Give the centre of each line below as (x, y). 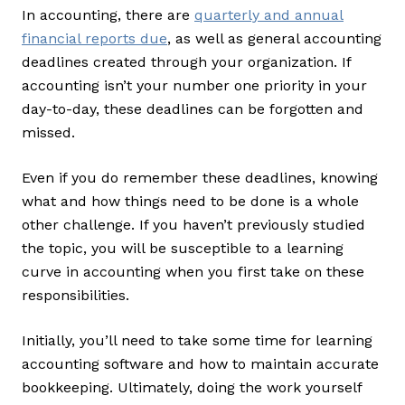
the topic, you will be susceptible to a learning (183, 249)
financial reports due (94, 39)
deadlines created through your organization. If (186, 62)
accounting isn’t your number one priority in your (194, 86)
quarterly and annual (269, 15)
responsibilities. (78, 296)
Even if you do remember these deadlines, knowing (200, 178)
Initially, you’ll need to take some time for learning (197, 341)
